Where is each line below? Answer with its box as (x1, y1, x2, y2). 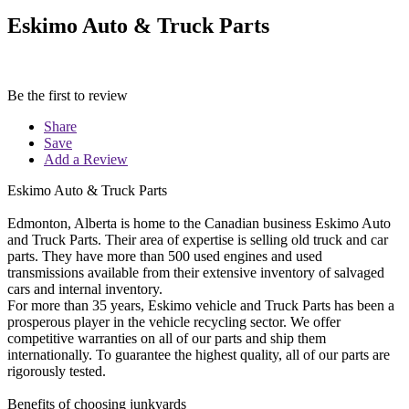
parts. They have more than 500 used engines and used (7, 247, 322, 264)
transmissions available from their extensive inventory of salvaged (7, 264, 384, 280)
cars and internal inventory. (7, 280, 163, 297)
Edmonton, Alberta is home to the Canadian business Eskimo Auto (7, 215, 391, 231)
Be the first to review (7, 87, 128, 103)
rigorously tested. (7, 362, 106, 379)
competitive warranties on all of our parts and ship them (7, 330, 326, 346)
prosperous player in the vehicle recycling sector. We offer (7, 313, 341, 330)
